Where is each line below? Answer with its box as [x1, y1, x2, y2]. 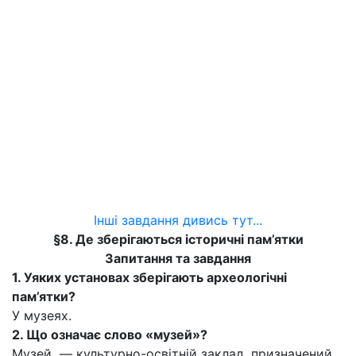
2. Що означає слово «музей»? [12, 327, 207, 342]
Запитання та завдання [105, 250, 251, 266]
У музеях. [12, 308, 72, 323]
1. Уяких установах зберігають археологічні [12, 269, 287, 285]
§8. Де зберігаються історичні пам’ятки [52, 231, 304, 247]
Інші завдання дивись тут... [94, 212, 262, 228]
